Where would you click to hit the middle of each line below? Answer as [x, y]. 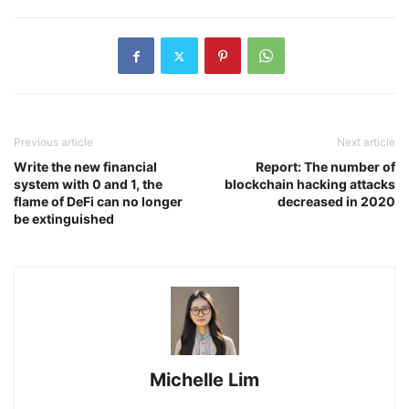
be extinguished [64, 219]
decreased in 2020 [336, 201]
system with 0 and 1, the [88, 184]
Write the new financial [85, 167]
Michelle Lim [204, 380]
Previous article [53, 142]
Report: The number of [325, 167]
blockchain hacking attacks [310, 184]
